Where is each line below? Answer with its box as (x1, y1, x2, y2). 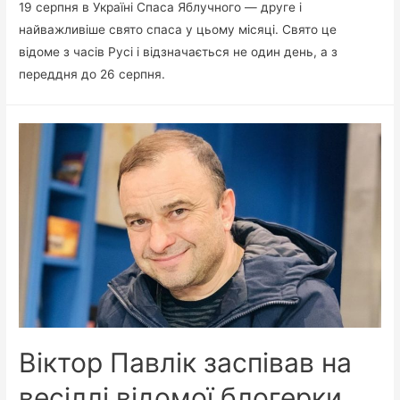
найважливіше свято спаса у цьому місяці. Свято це (19, 22, 337, 37)
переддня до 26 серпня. (19, 67, 166, 82)
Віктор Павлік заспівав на (19, 346, 353, 379)
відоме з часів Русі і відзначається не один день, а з (19, 45, 338, 60)
